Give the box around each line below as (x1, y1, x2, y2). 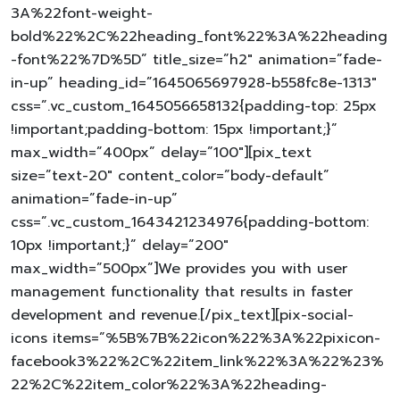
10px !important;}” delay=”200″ (11, 234, 229, 256)
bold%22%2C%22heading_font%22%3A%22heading (11, 25, 387, 47)
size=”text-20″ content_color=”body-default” (11, 164, 329, 187)
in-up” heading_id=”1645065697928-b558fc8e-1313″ (11, 71, 377, 94)
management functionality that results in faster (11, 280, 353, 303)
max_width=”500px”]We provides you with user (11, 257, 347, 279)
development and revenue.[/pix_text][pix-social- (11, 304, 354, 326)
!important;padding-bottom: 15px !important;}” (11, 118, 337, 140)
